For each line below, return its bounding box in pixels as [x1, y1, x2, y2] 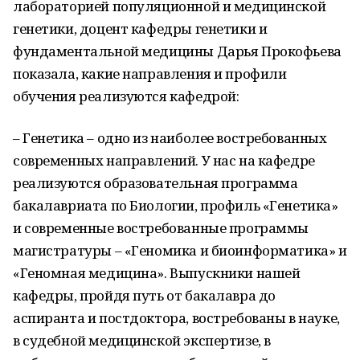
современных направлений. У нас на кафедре [13, 151, 315, 170]
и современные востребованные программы [13, 219, 309, 237]
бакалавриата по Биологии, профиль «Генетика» [13, 196, 338, 215]
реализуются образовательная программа [13, 174, 298, 192]
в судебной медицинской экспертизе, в [13, 331, 271, 350]
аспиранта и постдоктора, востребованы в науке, [13, 309, 340, 327]
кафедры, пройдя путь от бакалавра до [13, 286, 276, 305]
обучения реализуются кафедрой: [13, 87, 239, 105]
